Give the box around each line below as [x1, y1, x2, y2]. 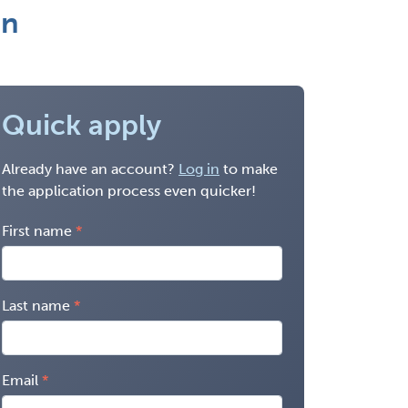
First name [2, 221, 72, 240]
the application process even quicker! [2, 181, 256, 199]
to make [219, 159, 278, 178]
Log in [178, 159, 219, 178]
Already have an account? [2, 159, 178, 178]
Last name [2, 296, 70, 314]
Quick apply [2, 107, 161, 142]
